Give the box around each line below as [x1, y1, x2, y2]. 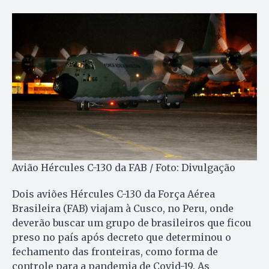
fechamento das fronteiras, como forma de [12, 246, 218, 258]
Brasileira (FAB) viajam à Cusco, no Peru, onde [12, 202, 234, 215]
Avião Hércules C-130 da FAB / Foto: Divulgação [12, 162, 235, 174]
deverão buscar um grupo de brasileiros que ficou [12, 217, 252, 229]
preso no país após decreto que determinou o [12, 231, 231, 244]
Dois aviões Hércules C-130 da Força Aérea [12, 188, 215, 201]
